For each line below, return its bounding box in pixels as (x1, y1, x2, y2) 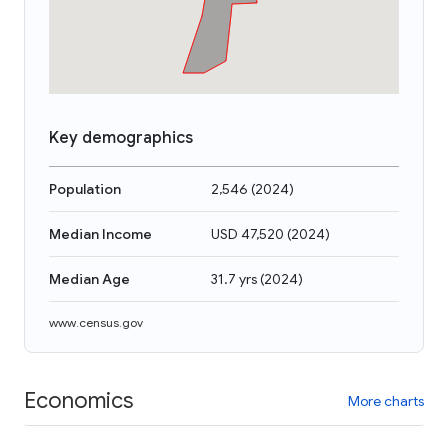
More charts (348, 391, 424, 410)
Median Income (49, 225, 152, 243)
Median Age (49, 270, 130, 288)
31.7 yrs (211, 270, 257, 288)
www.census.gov (49, 315, 143, 330)
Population (49, 180, 121, 198)
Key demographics (49, 128, 193, 148)
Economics (24, 386, 133, 414)
